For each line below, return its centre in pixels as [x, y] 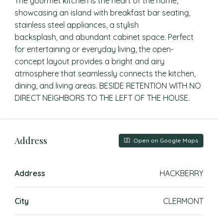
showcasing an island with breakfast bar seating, [102, 13]
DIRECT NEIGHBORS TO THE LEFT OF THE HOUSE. [102, 98]
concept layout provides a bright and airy [90, 61]
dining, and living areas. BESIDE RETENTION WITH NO [108, 86]
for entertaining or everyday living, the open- [94, 49]
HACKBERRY [182, 173]
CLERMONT [183, 201]
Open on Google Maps [165, 140]
